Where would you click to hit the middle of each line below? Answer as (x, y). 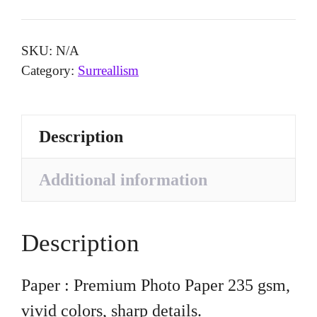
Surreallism (108, 70)
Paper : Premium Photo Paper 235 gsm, (156, 286)
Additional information (123, 179)
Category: (50, 70)
